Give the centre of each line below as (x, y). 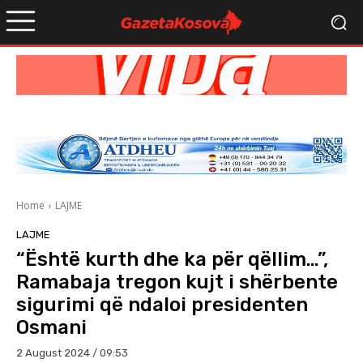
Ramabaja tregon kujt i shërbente (177, 282)
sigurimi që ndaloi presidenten (162, 305)
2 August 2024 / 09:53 (72, 353)
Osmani (51, 328)
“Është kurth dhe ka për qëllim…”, (172, 260)
